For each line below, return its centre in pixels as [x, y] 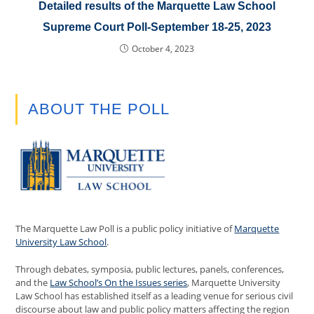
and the [33, 282]
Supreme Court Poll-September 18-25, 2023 [157, 27]
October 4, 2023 [163, 49]
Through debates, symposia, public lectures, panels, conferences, [150, 269]
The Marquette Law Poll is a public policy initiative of [125, 228]
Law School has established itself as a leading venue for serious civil [155, 295]
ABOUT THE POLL [99, 109]
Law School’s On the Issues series [119, 282]
